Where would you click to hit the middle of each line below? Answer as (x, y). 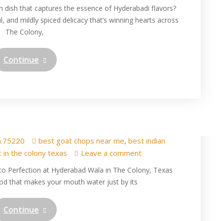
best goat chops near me (81, 140)
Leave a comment (111, 153)
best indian (147, 140)
